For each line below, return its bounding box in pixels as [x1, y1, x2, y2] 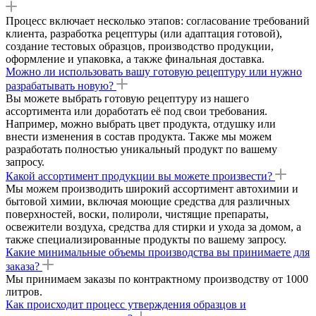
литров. [6, 285, 42, 298]
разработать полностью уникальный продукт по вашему [6, 142, 277, 155]
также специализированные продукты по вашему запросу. [6, 233, 286, 245]
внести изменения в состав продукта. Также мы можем [6, 130, 272, 142]
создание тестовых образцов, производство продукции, [6, 39, 274, 52]
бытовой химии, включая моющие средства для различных [6, 195, 290, 207]
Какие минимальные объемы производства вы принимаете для [6, 245, 310, 258]
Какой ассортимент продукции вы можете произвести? [6, 169, 275, 182]
